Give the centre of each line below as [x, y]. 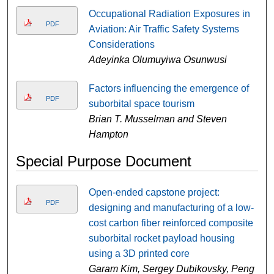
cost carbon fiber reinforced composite [171, 223]
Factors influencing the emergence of [168, 88]
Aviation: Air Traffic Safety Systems [164, 29]
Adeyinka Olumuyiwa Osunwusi [157, 59]
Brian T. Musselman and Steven [157, 119]
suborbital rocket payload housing [161, 238]
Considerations [121, 44]
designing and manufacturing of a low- [171, 207]
